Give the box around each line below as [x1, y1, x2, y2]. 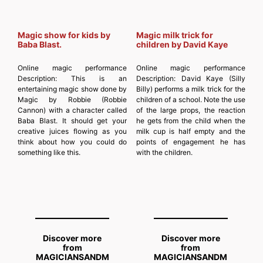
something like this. [18, 147, 80, 157]
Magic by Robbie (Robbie [18, 95, 127, 104]
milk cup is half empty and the [136, 126, 245, 136]
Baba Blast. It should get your [18, 116, 127, 125]
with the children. [136, 147, 193, 157]
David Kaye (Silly [181, 73, 245, 83]
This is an [71, 73, 127, 83]
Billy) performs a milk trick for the [136, 84, 245, 93]
